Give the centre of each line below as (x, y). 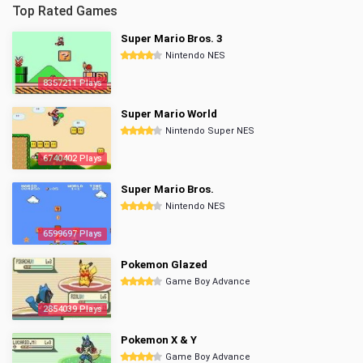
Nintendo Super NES (210, 131)
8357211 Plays (73, 83)
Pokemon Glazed (164, 265)
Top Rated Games (65, 11)
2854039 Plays (73, 309)
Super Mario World (169, 114)
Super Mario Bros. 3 (171, 38)
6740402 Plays (73, 158)
